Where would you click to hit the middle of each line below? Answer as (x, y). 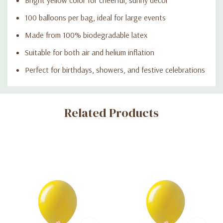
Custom (32, 94)
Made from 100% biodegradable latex (86, 35)
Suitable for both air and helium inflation (90, 52)
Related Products (111, 112)
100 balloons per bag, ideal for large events (95, 17)
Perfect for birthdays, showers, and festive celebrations (115, 69)
